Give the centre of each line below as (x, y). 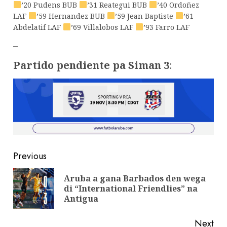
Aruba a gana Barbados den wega (135, 178)
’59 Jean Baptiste (145, 16)
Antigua (81, 198)
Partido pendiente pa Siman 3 (91, 65)
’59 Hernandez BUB (71, 16)
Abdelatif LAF (38, 27)
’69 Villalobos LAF (103, 27)
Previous (30, 156)
